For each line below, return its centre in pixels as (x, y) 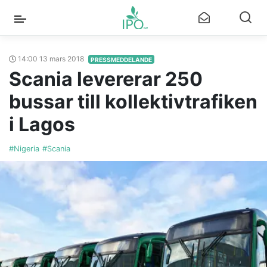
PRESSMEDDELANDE (122, 59)
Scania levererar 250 (106, 79)
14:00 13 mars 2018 (51, 59)
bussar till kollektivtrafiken (133, 102)
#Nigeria (24, 149)
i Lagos (42, 124)
